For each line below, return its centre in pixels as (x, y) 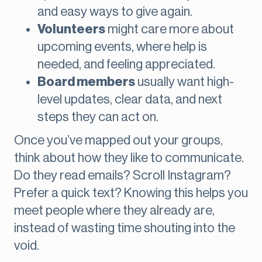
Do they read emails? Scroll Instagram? (123, 176)
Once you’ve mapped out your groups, (118, 141)
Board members (86, 82)
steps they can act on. (98, 117)
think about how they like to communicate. (129, 158)
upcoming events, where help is (122, 47)
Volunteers (71, 30)
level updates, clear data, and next (130, 100)
